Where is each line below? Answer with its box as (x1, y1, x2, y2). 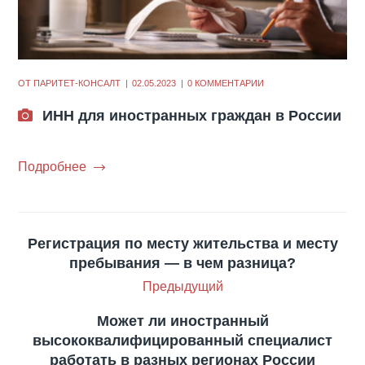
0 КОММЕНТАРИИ (187, 78, 265, 89)
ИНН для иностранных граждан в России (42, 108, 342, 125)
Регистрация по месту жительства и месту (27, 235, 338, 253)
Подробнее (18, 160, 87, 174)
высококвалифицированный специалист (33, 332, 332, 350)
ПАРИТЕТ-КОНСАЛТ (33, 78, 121, 89)
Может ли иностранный (96, 313, 269, 330)
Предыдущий (142, 279, 223, 294)
